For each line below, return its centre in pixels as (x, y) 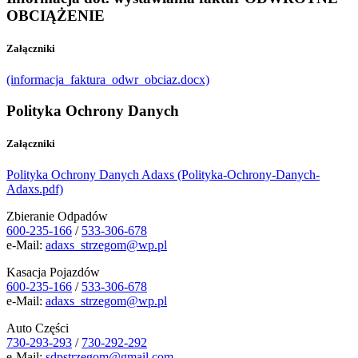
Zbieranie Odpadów (57, 216)
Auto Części (38, 328)
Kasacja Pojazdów (53, 272)
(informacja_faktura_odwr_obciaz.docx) (108, 79)
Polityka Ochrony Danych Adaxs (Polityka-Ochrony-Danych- (163, 174)
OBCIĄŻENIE (56, 15)
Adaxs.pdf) (35, 189)
